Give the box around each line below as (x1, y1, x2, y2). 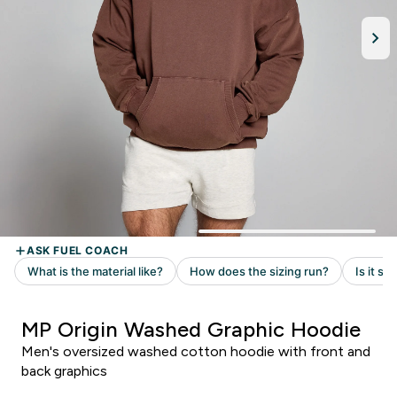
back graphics (21, 363, 107, 378)
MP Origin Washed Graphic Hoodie (21, 317, 361, 341)
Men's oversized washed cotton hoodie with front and (21, 344, 370, 359)
